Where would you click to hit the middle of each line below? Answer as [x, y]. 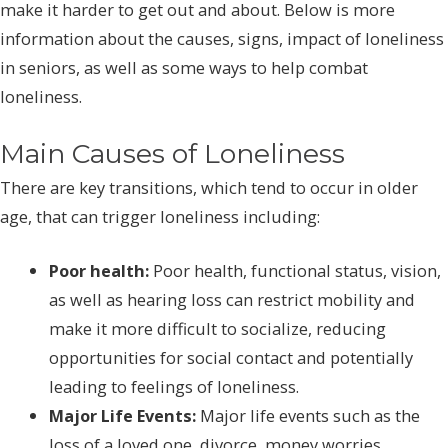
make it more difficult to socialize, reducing [218, 328]
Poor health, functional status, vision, [295, 270]
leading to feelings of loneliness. [174, 386]
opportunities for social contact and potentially [231, 357]
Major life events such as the [308, 415]
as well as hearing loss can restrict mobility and [232, 299]
